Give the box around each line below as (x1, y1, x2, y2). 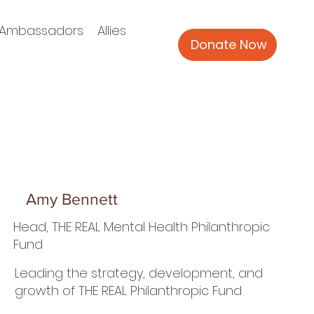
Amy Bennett (26, 191, 118, 208)
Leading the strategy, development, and (15, 264, 264, 282)
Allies (97, 21, 127, 39)
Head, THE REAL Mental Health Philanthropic (13, 217, 271, 235)
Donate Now (191, 36, 268, 54)
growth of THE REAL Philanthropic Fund (15, 282, 243, 300)
